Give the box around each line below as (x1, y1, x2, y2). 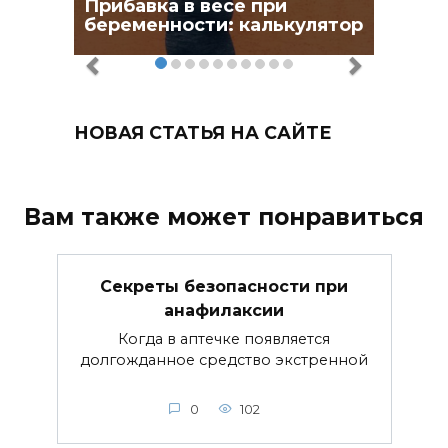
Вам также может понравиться (24, 202, 424, 231)
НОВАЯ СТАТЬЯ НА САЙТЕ (74, 122, 332, 144)
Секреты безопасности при (100, 276, 348, 296)
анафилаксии (164, 300, 284, 320)
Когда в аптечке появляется (118, 330, 330, 349)
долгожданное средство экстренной (80, 351, 368, 370)
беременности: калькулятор (84, 14, 363, 37)
